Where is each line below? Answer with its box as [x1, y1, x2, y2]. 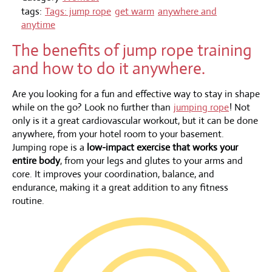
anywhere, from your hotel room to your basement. [12, 127, 224, 140]
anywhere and [158, 4, 217, 18]
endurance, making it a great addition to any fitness [12, 180, 228, 194]
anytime [21, 18, 55, 31]
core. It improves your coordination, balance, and [12, 167, 214, 180]
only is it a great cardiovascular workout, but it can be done [12, 114, 258, 127]
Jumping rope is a [12, 140, 87, 154]
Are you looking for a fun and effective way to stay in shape [12, 87, 260, 100]
